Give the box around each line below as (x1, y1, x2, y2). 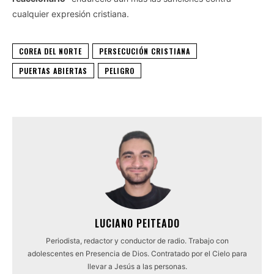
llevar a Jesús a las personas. (87, 262, 187, 272)
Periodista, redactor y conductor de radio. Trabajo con (45, 236, 229, 246)
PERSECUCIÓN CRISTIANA (99, 46, 190, 57)
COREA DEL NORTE (19, 46, 82, 57)
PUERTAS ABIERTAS (19, 65, 87, 76)
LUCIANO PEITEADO (94, 216, 180, 231)
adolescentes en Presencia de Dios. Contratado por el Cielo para (27, 249, 247, 259)
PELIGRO (105, 65, 135, 76)
